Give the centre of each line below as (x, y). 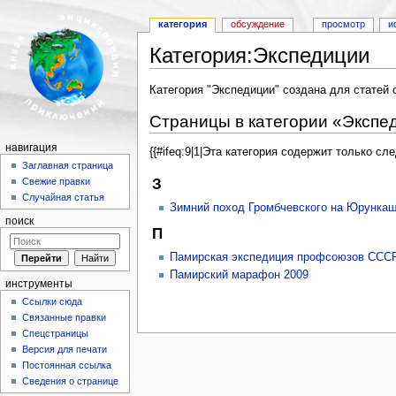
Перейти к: (179, 75)
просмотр (343, 24)
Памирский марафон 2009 (239, 275)
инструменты (38, 283)
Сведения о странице (71, 381)
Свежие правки (57, 182)
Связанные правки (65, 318)
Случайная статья (64, 198)
